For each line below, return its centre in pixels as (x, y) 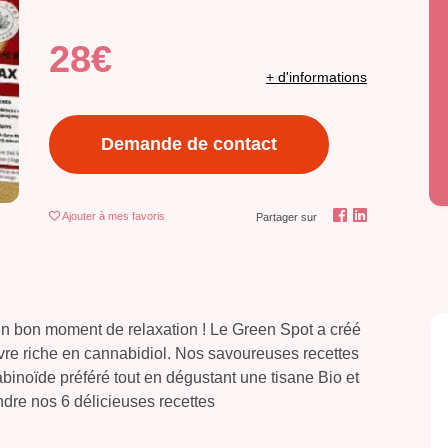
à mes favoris (132, 216)
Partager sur (287, 217)
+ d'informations (316, 77)
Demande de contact (189, 144)
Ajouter (80, 216)
